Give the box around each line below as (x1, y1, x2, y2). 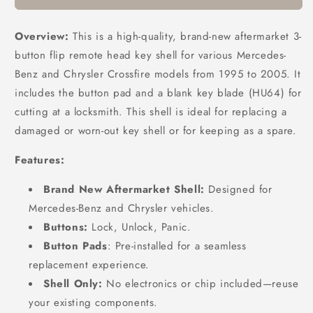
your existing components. (29, 295, 159, 310)
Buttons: (43, 219, 88, 235)
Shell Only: (43, 276, 103, 291)
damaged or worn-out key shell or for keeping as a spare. (15, 123, 297, 138)
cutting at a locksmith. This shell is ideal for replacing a (15, 104, 287, 119)
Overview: (15, 29, 69, 44)
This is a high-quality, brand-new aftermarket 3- (68, 29, 302, 44)
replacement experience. (29, 257, 150, 272)
